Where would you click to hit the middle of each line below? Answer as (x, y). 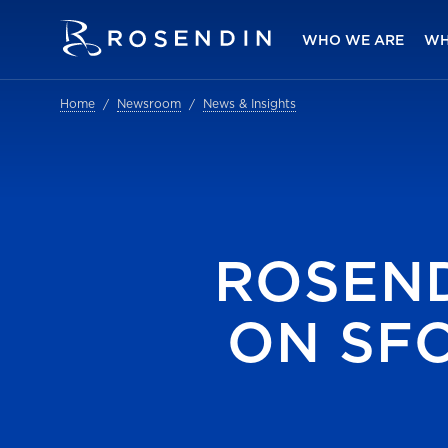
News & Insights (249, 103)
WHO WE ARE (353, 39)
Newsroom (149, 103)
